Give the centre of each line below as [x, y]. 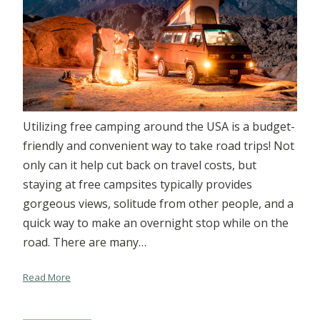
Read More [47, 277]
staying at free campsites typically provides [137, 184]
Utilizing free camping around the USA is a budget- [159, 126]
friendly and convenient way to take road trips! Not [159, 145]
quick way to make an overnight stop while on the [156, 222]
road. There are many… [85, 242]
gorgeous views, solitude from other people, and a [158, 203]
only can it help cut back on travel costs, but [140, 165]
